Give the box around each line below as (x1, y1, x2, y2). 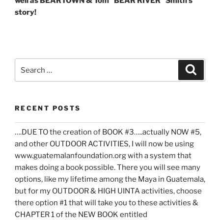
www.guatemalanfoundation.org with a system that (15, 151, 192, 161)
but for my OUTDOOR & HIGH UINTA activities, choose (15, 187, 202, 196)
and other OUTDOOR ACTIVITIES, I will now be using (15, 139, 194, 149)
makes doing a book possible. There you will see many (15, 163, 200, 172)
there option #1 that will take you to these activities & (15, 198, 198, 208)
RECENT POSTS (15, 104, 81, 112)
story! (15, 7, 36, 17)
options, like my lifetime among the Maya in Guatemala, (15, 175, 205, 184)
